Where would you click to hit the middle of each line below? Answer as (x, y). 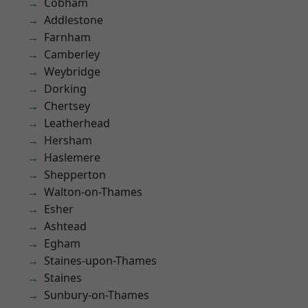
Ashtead (65, 226)
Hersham (68, 140)
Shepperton (75, 175)
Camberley (72, 54)
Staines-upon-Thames (101, 261)
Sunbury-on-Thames (97, 295)
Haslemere (72, 157)
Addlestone (74, 20)
